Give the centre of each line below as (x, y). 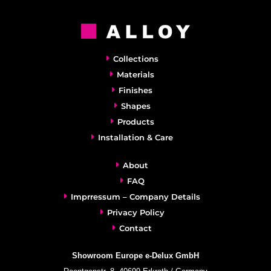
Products (135, 122)
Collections (135, 59)
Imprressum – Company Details (135, 197)
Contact (135, 228)
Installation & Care (135, 138)
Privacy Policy (135, 213)
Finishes (135, 90)
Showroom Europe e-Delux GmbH (135, 256)
